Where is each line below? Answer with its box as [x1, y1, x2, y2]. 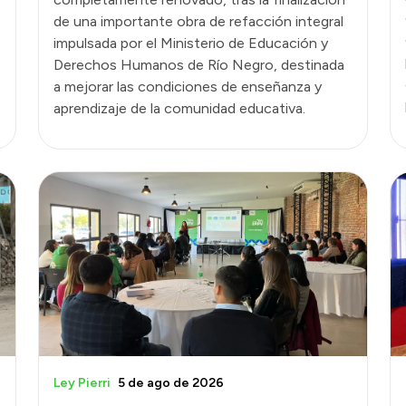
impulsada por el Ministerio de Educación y [53, 34, 328, 52]
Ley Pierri [53, 374, 111, 391]
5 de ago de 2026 [118, 374, 224, 391]
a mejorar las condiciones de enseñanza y [53, 77, 322, 95]
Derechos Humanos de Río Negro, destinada [53, 55, 344, 73]
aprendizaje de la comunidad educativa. [53, 99, 305, 117]
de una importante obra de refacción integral [53, 12, 343, 30]
